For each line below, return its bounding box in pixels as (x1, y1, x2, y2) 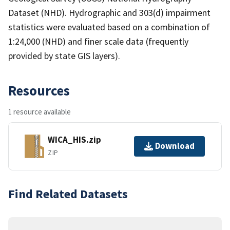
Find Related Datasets (8, 185, 128, 202)
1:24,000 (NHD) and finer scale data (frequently (8, 35, 188, 47)
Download (155, 140, 195, 152)
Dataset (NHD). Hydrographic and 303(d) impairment (8, 6, 210, 18)
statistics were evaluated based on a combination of (8, 21, 210, 33)
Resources (8, 81, 70, 99)
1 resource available (8, 106, 71, 117)
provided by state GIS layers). (8, 49, 120, 62)
